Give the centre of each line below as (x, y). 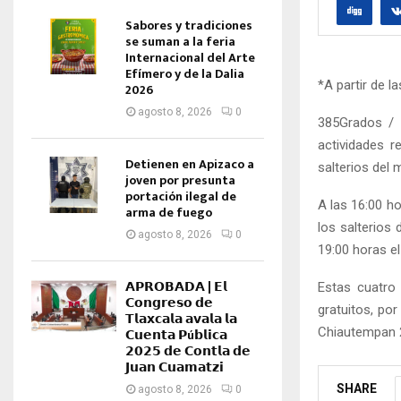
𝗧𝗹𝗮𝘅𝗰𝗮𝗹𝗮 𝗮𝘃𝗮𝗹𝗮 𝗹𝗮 (181, 319)
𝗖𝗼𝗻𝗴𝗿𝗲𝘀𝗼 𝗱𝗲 (169, 303)
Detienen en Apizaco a (190, 164)
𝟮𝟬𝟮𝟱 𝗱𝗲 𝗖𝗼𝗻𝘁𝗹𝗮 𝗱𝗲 (188, 351)
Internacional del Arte (190, 58)
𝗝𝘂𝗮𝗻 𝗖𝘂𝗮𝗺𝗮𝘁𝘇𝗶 (175, 367)
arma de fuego (169, 213)
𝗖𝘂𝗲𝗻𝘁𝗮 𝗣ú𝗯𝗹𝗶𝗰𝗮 (176, 335)
